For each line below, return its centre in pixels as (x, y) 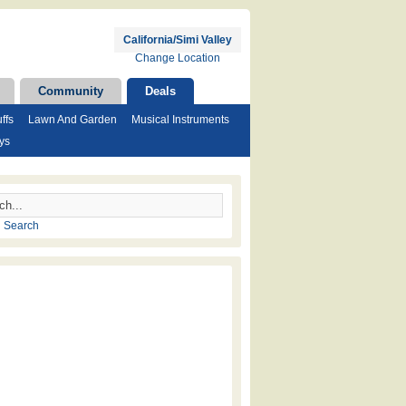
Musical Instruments (180, 120)
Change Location (178, 58)
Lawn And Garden (72, 120)
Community (71, 91)
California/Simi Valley (178, 40)
